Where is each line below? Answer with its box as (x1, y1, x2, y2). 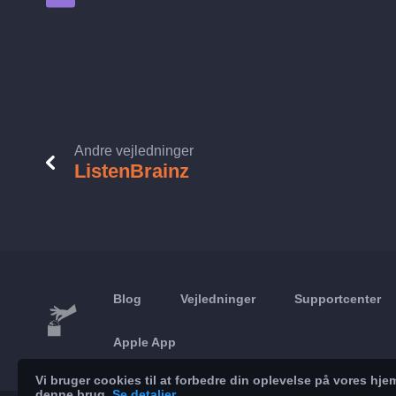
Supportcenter (294, 292, 382, 306)
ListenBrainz (74, 160, 189, 182)
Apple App (113, 335, 177, 349)
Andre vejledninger (74, 143, 194, 158)
